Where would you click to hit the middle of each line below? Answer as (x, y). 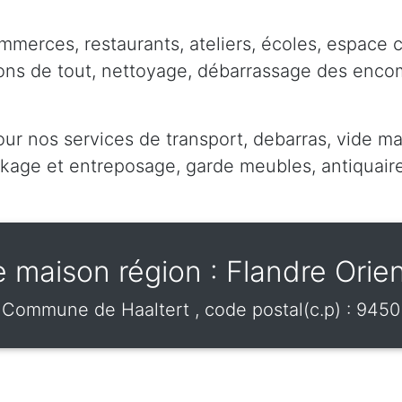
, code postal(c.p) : (275, 309)
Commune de (61, 309)
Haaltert (158, 309)
